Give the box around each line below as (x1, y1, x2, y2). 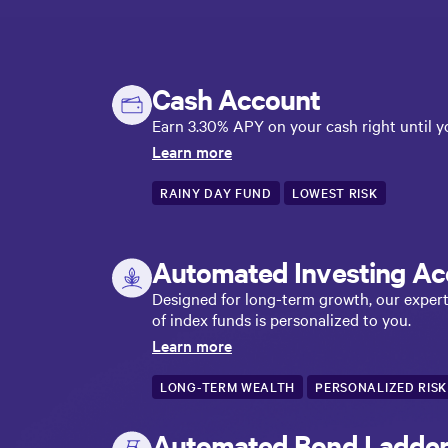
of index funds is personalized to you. (152, 308, 411, 330)
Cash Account (152, 79, 321, 118)
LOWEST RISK (291, 184, 378, 201)
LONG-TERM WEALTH (160, 378, 296, 395)
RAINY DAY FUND (160, 184, 272, 201)
